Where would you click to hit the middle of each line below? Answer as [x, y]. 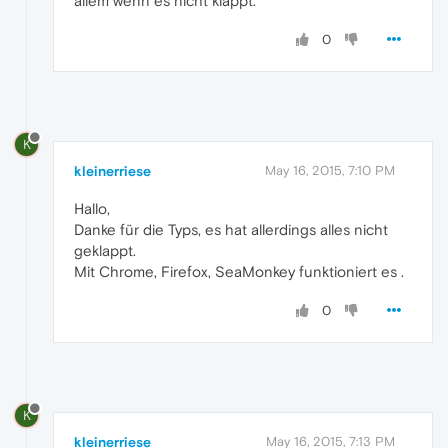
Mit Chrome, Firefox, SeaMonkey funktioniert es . [239, 272]
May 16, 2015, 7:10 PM [330, 171]
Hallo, [92, 209]
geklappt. [105, 251]
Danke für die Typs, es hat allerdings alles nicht [231, 230]
